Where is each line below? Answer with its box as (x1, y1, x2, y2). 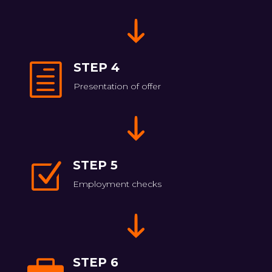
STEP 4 (73, 60, 120, 75)
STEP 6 (72, 255, 118, 270)
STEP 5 (72, 157, 118, 172)
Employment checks (72, 178, 161, 189)
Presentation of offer (73, 81, 161, 92)
